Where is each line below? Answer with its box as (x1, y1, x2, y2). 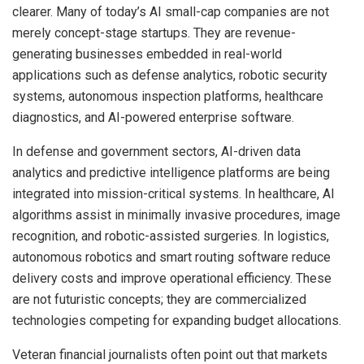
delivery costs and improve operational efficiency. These (12, 271, 331, 287)
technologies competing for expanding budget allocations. (12, 313, 341, 329)
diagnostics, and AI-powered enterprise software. (12, 110, 294, 126)
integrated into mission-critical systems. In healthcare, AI (12, 186, 335, 202)
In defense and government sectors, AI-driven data (12, 144, 301, 160)
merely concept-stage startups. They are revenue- (12, 25, 296, 41)
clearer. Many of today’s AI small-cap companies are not (12, 4, 329, 20)
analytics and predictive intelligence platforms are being (12, 165, 330, 181)
